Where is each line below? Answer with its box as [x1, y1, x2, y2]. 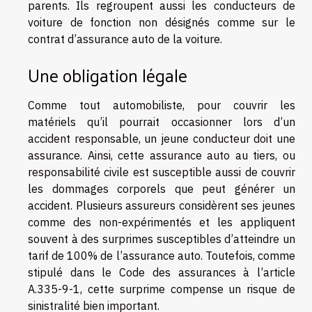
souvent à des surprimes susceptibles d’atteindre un [28, 231, 295, 246]
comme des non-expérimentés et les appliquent [28, 214, 295, 229]
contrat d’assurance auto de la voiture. [28, 31, 222, 46]
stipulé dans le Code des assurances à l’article [28, 265, 295, 279]
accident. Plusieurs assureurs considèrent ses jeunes [28, 198, 295, 212]
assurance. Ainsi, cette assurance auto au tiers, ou [28, 148, 295, 162]
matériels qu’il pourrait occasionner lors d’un [28, 114, 295, 129]
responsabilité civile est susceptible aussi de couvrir [28, 164, 295, 179]
